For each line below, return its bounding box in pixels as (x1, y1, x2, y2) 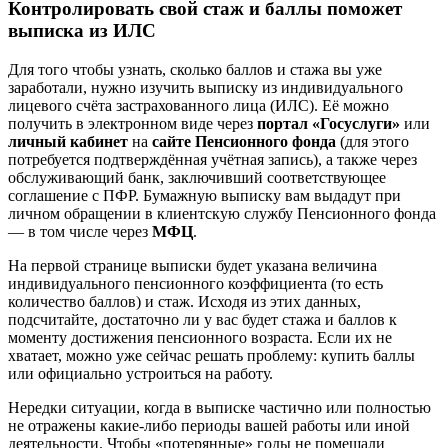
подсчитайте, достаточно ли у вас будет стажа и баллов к (8, 311, 397, 329)
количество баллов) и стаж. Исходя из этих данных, (8, 293, 361, 311)
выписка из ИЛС (8, 20, 156, 42)
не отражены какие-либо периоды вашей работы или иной (8, 417, 410, 435)
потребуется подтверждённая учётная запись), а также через (8, 151, 417, 169)
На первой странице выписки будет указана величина (8, 257, 377, 275)
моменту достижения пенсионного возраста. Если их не (8, 329, 392, 347)
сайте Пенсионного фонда (148, 133, 336, 151)
